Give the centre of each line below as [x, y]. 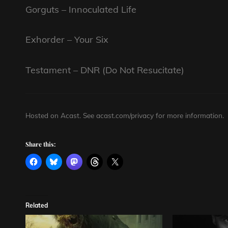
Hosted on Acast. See [61, 115]
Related [37, 206]
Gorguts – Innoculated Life [81, 9]
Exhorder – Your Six [67, 40]
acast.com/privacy [125, 115]
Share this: [40, 144]
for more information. [189, 115]
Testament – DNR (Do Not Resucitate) [105, 70]
